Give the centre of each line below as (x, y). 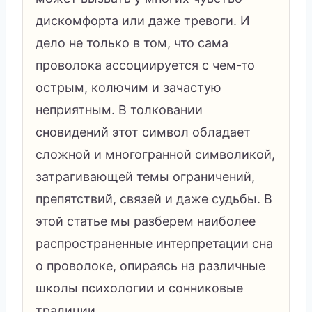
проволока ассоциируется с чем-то (145, 65)
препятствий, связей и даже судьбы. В (154, 198)
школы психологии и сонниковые (139, 288)
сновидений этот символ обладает (143, 132)
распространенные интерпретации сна (154, 243)
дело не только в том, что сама (132, 42)
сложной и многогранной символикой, (155, 154)
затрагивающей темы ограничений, (145, 176)
